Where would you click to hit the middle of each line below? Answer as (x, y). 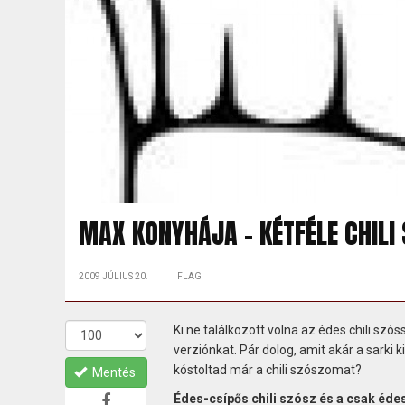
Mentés (114, 372)
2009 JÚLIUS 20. (113, 276)
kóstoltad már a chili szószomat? (267, 369)
